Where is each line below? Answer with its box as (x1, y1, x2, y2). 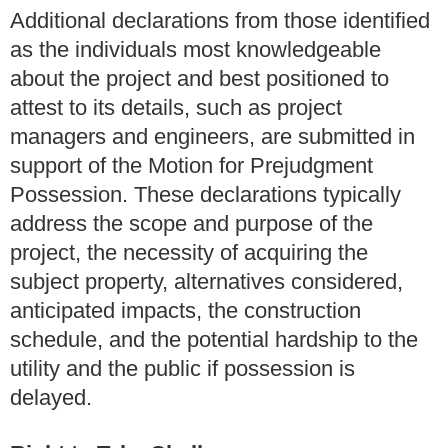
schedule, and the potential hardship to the (10, 326, 418, 352)
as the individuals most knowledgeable (10, 36, 381, 62)
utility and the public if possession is (10, 355, 355, 381)
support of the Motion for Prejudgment (10, 152, 373, 178)
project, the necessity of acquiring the (10, 239, 368, 265)
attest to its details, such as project (10, 94, 342, 120)
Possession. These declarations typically (10, 181, 401, 207)
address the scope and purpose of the (10, 210, 373, 236)
